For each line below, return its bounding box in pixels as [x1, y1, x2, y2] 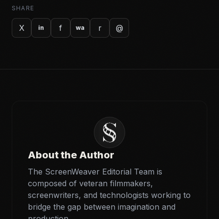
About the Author [28, 149, 114, 161]
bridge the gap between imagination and [28, 201, 175, 212]
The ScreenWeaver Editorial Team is [28, 166, 162, 176]
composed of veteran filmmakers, [28, 178, 153, 188]
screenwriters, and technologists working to [28, 190, 191, 200]
